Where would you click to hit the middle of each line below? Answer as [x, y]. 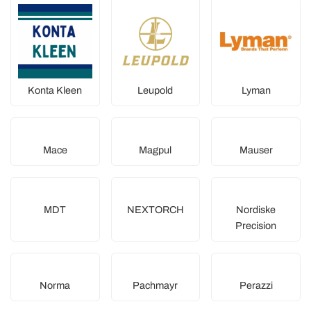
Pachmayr [155, 285]
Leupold [155, 90]
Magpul [155, 150]
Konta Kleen [55, 90]
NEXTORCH [155, 209]
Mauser [256, 150]
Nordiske [256, 209]
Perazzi [256, 285]
